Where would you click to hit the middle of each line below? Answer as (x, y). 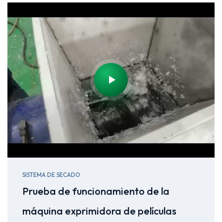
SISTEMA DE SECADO (51, 175)
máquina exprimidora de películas (99, 211)
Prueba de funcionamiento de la (96, 191)
